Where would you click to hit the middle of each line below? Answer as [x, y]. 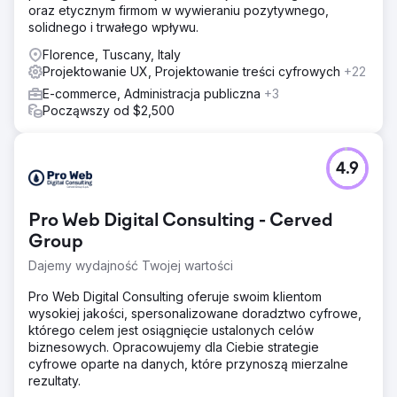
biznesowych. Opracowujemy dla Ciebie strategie [174, 347]
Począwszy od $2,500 [109, 110]
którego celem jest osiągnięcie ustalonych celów [171, 330]
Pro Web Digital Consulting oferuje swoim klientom [175, 296]
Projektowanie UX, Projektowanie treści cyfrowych [193, 71]
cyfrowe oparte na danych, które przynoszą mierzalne [188, 364]
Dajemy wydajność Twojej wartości [131, 265]
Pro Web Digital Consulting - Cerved [181, 222]
